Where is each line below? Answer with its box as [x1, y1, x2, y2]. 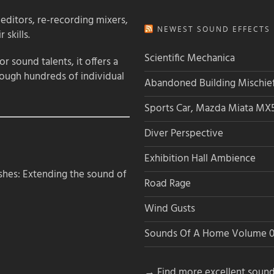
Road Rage [144, 175, 191, 192]
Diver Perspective [144, 125, 223, 142]
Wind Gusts [144, 200, 195, 217]
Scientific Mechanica [144, 50, 235, 67]
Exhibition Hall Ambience [144, 150, 256, 167]
